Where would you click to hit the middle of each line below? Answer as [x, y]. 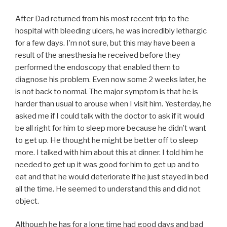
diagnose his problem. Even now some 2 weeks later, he [111, 79]
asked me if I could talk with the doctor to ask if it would [110, 116]
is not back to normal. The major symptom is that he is [107, 91]
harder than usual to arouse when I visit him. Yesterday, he [113, 104]
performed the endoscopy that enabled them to [98, 67]
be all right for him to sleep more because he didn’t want [111, 128]
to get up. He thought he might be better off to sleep [107, 140]
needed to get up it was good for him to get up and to [107, 164]
